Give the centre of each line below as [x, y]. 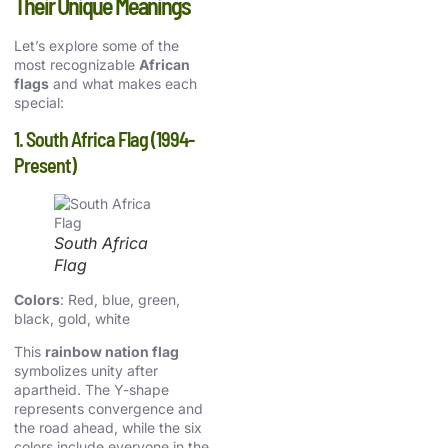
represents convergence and [108, 409]
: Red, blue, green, [120, 299]
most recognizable [76, 64]
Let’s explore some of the [96, 45]
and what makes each [123, 83]
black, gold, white [72, 318]
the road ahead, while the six [108, 428]
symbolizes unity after [86, 371]
